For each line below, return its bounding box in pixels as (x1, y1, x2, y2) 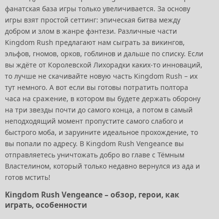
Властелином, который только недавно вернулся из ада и (5, 161, 200, 171)
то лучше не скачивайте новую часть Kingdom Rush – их (5, 71, 197, 81)
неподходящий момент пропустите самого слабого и (5, 116, 183, 126)
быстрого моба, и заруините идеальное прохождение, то (5, 128, 198, 137)
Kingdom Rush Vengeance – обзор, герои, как (5, 190, 179, 200)
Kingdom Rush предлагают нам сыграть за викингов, (5, 38, 185, 47)
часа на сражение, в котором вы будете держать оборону (5, 94, 200, 104)
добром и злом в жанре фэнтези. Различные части (5, 26, 177, 36)
